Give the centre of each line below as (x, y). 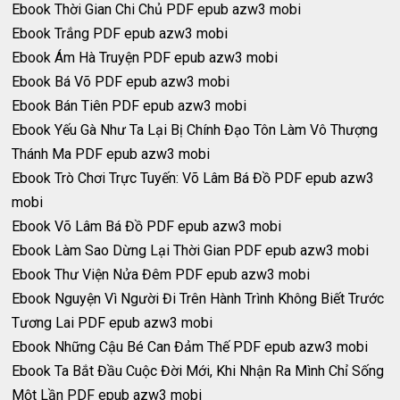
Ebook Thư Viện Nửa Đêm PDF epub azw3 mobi (161, 275)
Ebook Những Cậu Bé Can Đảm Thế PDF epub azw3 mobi (190, 347)
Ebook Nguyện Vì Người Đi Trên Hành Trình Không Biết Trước (198, 299)
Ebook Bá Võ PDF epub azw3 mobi (121, 82)
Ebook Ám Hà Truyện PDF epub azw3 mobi (145, 58)
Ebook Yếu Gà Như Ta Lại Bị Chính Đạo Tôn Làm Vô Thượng (195, 130)
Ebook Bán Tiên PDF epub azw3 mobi (129, 106)
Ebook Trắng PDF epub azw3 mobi (120, 34)
